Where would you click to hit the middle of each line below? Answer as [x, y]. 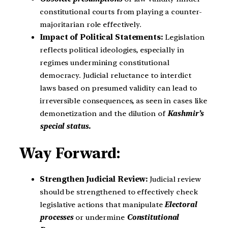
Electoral [181, 205]
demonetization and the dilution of [104, 114]
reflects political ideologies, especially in [112, 50]
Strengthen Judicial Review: [95, 179]
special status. [65, 126]
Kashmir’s [185, 114]
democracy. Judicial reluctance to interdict [116, 76]
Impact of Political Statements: [102, 37]
